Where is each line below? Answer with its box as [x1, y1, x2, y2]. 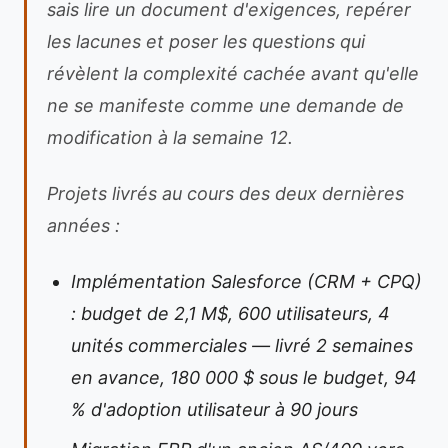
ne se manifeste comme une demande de [47, 95, 404, 116]
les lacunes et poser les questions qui [47, 31, 365, 52]
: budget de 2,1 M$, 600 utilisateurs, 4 [71, 303, 390, 324]
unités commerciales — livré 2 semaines [71, 335, 413, 356]
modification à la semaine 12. [47, 127, 293, 148]
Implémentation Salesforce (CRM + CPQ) [71, 271, 422, 292]
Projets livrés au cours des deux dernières [47, 183, 404, 204]
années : [47, 215, 120, 236]
